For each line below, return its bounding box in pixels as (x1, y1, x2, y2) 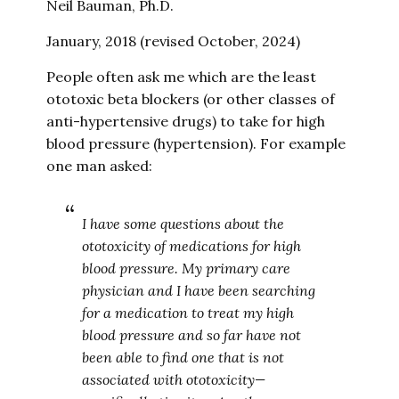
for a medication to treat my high (82, 304, 295, 322)
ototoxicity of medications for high (82, 237, 302, 255)
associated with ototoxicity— (82, 370, 266, 388)
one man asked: (46, 157, 153, 175)
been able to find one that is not (82, 348, 285, 366)
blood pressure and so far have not (82, 326, 302, 344)
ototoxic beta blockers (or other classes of (46, 90, 336, 108)
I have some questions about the (82, 215, 285, 232)
